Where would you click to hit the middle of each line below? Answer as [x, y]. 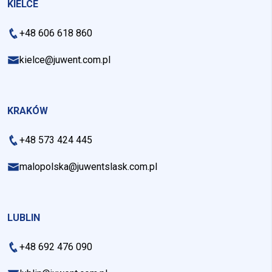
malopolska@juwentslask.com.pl [88, 166]
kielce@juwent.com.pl [65, 59]
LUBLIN [24, 217]
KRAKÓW [28, 110]
